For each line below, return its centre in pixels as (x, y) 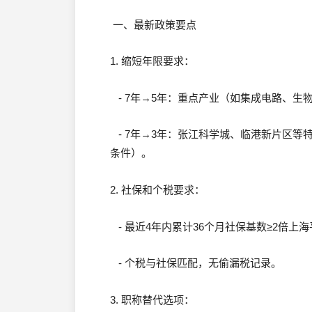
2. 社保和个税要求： (157, 189)
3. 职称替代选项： (152, 299)
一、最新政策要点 (153, 24)
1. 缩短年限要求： (152, 61)
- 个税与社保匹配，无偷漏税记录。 (196, 263)
